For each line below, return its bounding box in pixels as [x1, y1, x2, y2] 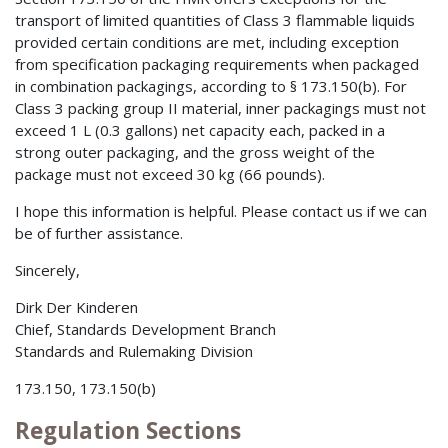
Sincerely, [15, 260, 80, 281]
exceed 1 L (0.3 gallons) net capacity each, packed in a [15, 120, 385, 141]
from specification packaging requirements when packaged [15, 54, 419, 75]
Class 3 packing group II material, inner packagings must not [15, 98, 426, 119]
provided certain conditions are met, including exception [15, 32, 399, 53]
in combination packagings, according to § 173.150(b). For [15, 76, 407, 97]
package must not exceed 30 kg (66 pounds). [15, 164, 325, 185]
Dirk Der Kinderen [15, 297, 138, 318]
